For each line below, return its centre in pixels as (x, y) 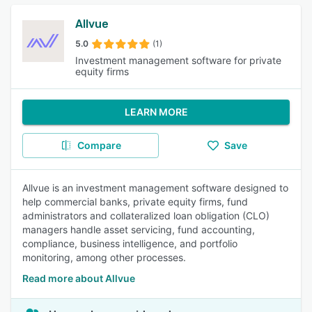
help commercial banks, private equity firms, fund (135, 202)
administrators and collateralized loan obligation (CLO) (146, 216)
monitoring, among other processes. (104, 257)
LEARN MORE (156, 112)
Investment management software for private (178, 60)
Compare (99, 145)
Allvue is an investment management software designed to (155, 188)
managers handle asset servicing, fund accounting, (139, 229)
